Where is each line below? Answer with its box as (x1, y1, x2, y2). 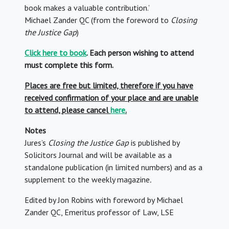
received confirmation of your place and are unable (25, 93, 198, 103)
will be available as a (98, 150, 172, 161)
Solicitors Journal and (25, 150, 98, 161)
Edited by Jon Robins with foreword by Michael (25, 195, 183, 205)
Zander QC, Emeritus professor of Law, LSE (25, 207, 174, 218)
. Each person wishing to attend (86, 48, 194, 58)
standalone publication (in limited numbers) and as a (25, 162, 202, 173)
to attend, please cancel (25, 105, 110, 116)
